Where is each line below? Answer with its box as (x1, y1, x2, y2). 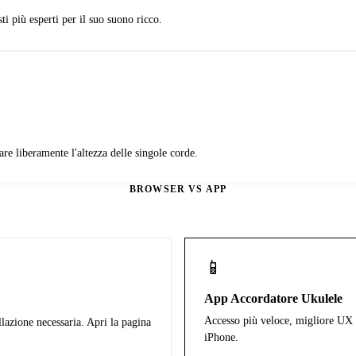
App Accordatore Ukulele (204, 292, 342, 306)
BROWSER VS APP (129, 184, 227, 194)
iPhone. (204, 331, 238, 344)
